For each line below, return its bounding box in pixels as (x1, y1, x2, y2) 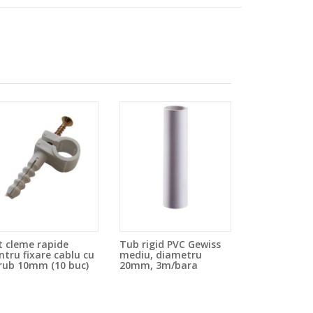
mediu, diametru (119, 248, 202, 262)
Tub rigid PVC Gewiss (119, 238, 221, 252)
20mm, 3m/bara (119, 259, 198, 272)
